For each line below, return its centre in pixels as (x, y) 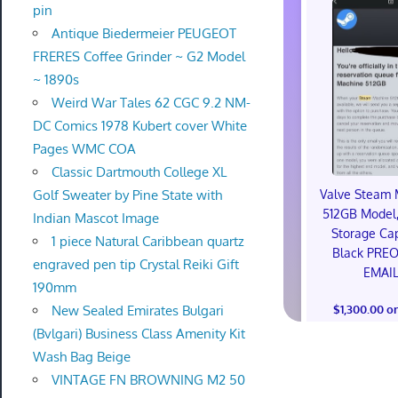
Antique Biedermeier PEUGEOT (143, 33)
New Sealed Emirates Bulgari (137, 310)
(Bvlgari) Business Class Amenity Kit (139, 333)
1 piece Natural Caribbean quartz (147, 241)
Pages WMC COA (84, 148)
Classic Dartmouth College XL (139, 171)
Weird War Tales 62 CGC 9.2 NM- (151, 102)
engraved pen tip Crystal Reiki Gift (135, 264)
